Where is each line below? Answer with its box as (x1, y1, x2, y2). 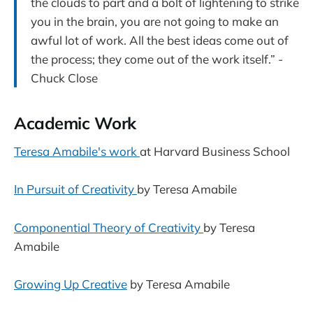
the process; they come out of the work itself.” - (31, 51, 283, 66)
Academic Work (14, 112, 136, 133)
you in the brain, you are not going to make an (31, 13, 279, 29)
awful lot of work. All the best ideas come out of (31, 32, 289, 48)
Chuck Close (31, 70, 98, 85)
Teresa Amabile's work (14, 144, 140, 159)
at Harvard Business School (140, 144, 290, 159)
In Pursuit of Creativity (14, 182, 137, 197)
